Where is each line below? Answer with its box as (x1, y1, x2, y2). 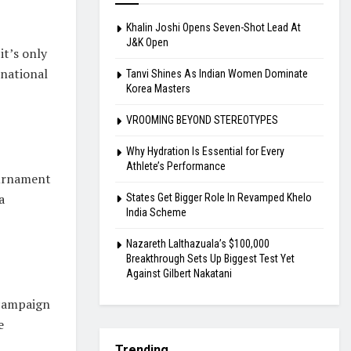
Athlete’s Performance (126, 159, 226, 172)
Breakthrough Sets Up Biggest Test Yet (126, 251, 295, 265)
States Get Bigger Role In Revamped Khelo (126, 190, 312, 204)
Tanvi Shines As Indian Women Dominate (126, 67, 308, 80)
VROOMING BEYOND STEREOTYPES (126, 113, 278, 126)
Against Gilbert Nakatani (126, 266, 232, 280)
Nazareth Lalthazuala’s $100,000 (126, 237, 270, 250)
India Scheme (126, 205, 186, 219)
